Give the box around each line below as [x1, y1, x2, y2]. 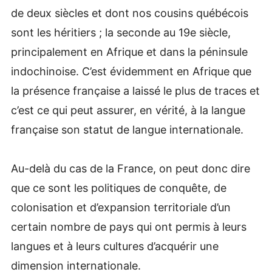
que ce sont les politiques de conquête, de [10, 181, 226, 194]
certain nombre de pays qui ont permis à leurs [10, 220, 246, 233]
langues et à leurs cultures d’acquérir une [10, 239, 219, 253]
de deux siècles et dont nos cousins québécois [10, 6, 248, 19]
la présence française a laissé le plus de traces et [10, 84, 260, 97]
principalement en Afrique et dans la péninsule [10, 45, 248, 58]
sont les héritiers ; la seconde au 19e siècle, [10, 25, 231, 39]
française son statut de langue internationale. [10, 123, 243, 136]
